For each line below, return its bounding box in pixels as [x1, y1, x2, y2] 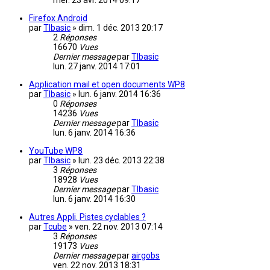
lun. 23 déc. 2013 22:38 [78, 155, 165, 166]
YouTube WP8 [29, 146, 83, 156]
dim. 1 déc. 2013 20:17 [78, 23, 163, 33]
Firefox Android [29, 13, 87, 24]
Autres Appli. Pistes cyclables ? [29, 212, 146, 222]
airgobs [131, 251, 160, 261]
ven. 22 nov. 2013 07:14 [75, 222, 163, 232]
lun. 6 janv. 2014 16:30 [53, 194, 136, 204]
